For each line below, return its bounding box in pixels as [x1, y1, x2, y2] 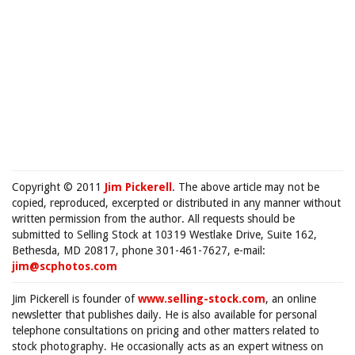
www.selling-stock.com [138, 292, 265, 305]
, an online [265, 292, 316, 305]
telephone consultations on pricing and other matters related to [12, 324, 319, 337]
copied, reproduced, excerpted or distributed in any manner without [12, 197, 341, 209]
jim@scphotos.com [12, 260, 117, 273]
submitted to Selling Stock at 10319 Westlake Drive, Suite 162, [12, 228, 317, 241]
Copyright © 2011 [12, 181, 105, 193]
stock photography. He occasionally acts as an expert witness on [12, 340, 323, 353]
